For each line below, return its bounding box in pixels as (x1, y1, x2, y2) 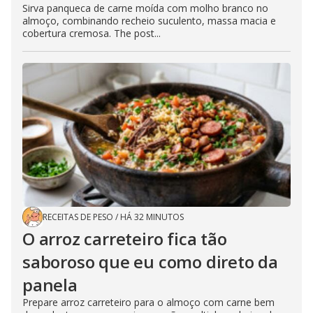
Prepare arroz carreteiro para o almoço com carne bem (22, 295, 275, 309)
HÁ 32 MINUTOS (120, 210, 184, 223)
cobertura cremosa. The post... (22, 26, 161, 40)
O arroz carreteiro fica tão (22, 226, 227, 250)
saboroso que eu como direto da (22, 249, 278, 273)
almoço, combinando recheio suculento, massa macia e (22, 13, 276, 27)
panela (22, 272, 78, 296)
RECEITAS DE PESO (43, 210, 113, 223)
